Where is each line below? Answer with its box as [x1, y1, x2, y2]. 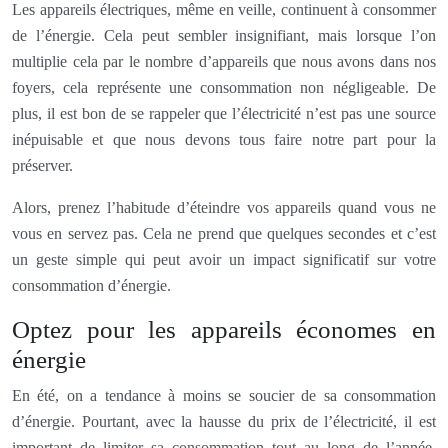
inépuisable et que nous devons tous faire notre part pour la [12, 130, 436, 148]
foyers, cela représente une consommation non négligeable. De [12, 78, 436, 96]
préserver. [12, 156, 73, 174]
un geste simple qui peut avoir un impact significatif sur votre [12, 250, 436, 268]
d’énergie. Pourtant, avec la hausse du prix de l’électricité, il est [12, 412, 436, 430]
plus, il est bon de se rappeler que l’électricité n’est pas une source [12, 104, 436, 122]
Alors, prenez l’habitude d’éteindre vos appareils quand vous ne [12, 198, 436, 216]
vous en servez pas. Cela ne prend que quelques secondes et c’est [12, 224, 436, 242]
